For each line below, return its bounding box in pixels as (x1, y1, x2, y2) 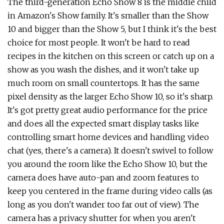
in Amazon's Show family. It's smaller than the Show (7, 10, 208, 20)
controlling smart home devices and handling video (7, 132, 209, 142)
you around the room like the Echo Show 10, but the (7, 159, 207, 169)
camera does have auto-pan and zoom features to (7, 172, 199, 182)
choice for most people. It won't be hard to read (7, 37, 190, 47)
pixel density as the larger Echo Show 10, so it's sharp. (7, 91, 213, 101)
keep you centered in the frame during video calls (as (7, 186, 212, 196)
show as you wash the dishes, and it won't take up (7, 64, 199, 74)
